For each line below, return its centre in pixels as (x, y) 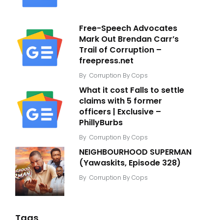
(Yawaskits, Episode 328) (130, 163)
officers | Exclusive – (120, 111)
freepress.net (106, 60)
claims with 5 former (121, 101)
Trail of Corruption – (120, 50)
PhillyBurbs (101, 122)
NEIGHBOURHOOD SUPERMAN (135, 152)
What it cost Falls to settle (132, 90)
